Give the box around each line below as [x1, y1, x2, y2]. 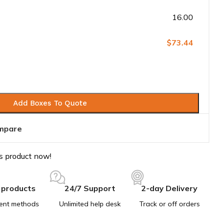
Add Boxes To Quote [13, 98, 87, 108]
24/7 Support [64, 183, 115, 193]
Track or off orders [139, 199, 200, 208]
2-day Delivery [141, 183, 197, 193]
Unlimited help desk [59, 199, 121, 208]
